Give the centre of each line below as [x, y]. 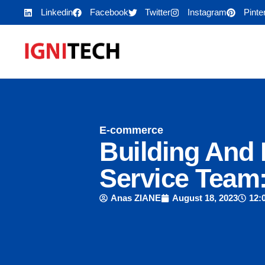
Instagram [207, 12]
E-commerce [132, 130]
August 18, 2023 [205, 198]
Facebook [109, 12]
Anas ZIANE [136, 198]
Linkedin [56, 12]
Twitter [158, 12]
